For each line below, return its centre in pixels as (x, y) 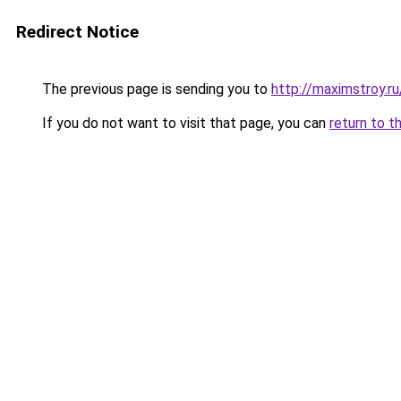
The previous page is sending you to (155, 89)
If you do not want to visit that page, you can (184, 123)
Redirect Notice (77, 32)
